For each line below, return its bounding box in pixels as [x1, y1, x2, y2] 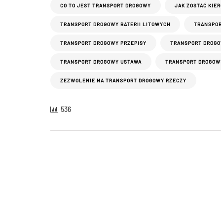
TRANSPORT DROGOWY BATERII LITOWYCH [60, 21, 170, 28]
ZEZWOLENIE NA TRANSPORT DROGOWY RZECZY [60, 77, 186, 84]
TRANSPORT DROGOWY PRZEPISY [60, 40, 147, 46]
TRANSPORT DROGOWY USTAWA [60, 59, 142, 65]
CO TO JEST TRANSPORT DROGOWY [60, 2, 151, 9]
